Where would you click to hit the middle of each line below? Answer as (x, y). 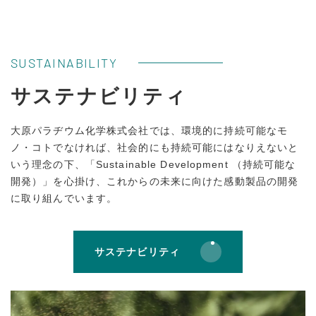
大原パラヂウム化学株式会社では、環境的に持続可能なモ (150, 131)
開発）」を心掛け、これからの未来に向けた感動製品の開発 (155, 182)
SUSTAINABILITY (64, 63)
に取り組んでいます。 (64, 199)
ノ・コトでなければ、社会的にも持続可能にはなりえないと (155, 148)
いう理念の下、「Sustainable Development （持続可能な (153, 165)
